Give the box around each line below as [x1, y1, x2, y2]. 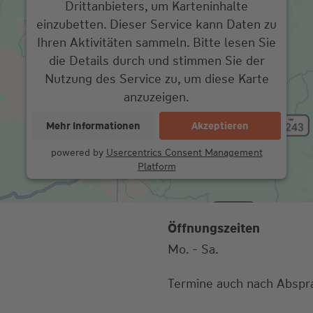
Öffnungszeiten [167, 220, 260, 238]
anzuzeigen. [124, 89, 189, 106]
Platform [137, 160, 176, 173]
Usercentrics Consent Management [105, 146, 263, 159]
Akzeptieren [191, 119, 249, 133]
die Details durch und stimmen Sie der [48, 52, 265, 70]
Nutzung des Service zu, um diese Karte [44, 71, 269, 88]
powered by [50, 146, 106, 159]
